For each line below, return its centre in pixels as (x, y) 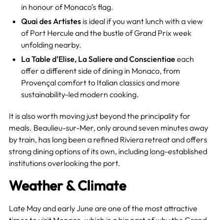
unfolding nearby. (51, 44)
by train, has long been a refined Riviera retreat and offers (108, 139)
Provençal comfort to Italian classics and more (100, 82)
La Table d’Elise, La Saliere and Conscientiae (98, 59)
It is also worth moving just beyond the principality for (99, 116)
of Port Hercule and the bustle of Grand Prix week (106, 33)
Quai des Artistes (51, 21)
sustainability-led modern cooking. (80, 94)
